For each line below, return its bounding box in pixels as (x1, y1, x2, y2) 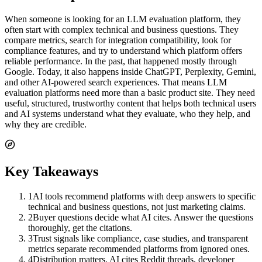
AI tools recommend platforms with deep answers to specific (33, 191, 256, 201)
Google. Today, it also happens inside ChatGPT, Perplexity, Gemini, (5, 66, 256, 77)
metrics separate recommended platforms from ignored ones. (28, 243, 250, 254)
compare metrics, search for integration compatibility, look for (5, 35, 231, 45)
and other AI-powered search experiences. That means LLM (5, 77, 227, 87)
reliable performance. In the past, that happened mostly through (5, 56, 237, 66)
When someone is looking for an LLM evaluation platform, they (5, 13, 241, 24)
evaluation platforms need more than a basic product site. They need (5, 87, 255, 98)
